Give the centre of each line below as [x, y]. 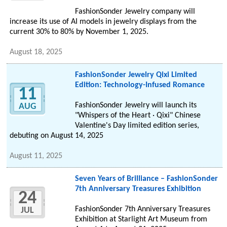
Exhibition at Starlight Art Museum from [141, 220]
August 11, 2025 [36, 156]
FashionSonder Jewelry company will [135, 12]
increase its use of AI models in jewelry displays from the [103, 22]
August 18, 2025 [36, 52]
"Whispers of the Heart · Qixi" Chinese [138, 116]
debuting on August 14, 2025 [57, 136]
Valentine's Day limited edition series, [137, 126]
